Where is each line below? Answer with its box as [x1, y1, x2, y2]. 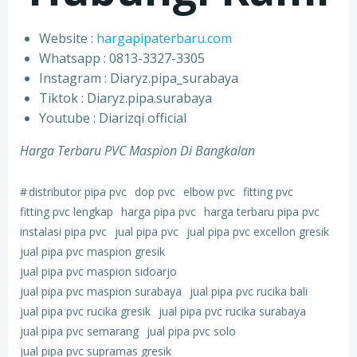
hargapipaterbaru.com [96, 29, 232, 47]
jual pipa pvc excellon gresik [186, 224, 329, 239]
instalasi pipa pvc [20, 224, 107, 239]
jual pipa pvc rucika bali [190, 284, 308, 299]
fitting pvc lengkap [20, 204, 113, 219]
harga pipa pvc [121, 204, 196, 219]
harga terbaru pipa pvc [204, 204, 320, 219]
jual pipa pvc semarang [20, 324, 139, 339]
